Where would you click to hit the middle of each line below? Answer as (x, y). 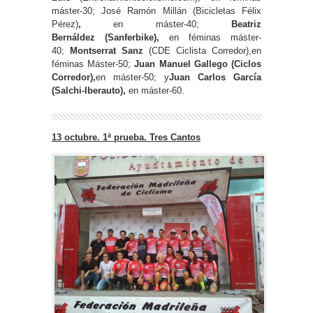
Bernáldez (73, 38)
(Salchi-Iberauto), (89, 91)
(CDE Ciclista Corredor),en (205, 51)
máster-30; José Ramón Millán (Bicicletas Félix (156, 11)
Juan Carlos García (215, 78)
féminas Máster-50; (93, 64)
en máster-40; (156, 24)
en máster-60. (155, 91)
